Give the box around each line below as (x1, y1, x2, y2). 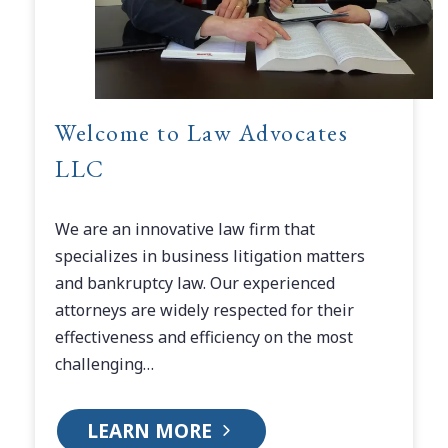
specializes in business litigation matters (55, 245, 365, 267)
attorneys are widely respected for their (55, 299, 354, 321)
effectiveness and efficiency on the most (55, 326, 353, 348)
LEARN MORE (87, 418, 217, 444)
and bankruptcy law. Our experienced (55, 272, 335, 294)
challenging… (55, 353, 154, 375)
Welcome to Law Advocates (55, 117, 348, 148)
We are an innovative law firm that (55, 218, 315, 240)
